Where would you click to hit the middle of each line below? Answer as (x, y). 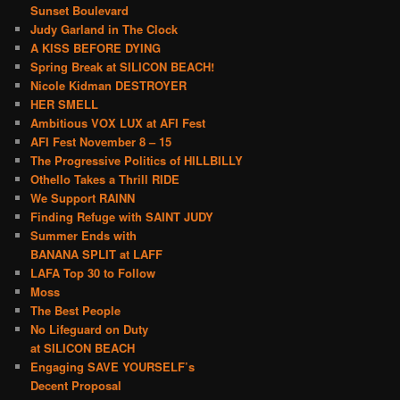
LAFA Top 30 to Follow (93, 273)
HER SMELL (65, 104)
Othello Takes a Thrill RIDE (105, 179)
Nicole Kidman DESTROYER (109, 86)
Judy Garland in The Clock (104, 29)
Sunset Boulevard (80, 11)
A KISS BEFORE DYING (96, 48)
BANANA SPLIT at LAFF (97, 254)
